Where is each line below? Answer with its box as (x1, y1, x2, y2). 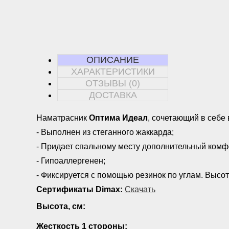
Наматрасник (36, 113, 89, 122)
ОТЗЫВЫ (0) (85, 78, 140, 88)
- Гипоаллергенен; (36, 156, 105, 165)
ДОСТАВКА (88, 89, 137, 100)
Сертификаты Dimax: (36, 185, 123, 194)
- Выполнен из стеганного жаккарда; (36, 127, 174, 136)
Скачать (125, 185, 155, 194)
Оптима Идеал (89, 113, 148, 122)
